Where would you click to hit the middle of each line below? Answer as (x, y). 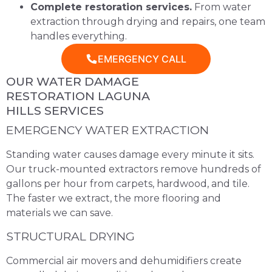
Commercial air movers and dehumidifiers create (124, 261)
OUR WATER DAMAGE (73, 81)
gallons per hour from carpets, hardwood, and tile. (128, 183)
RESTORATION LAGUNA (78, 96)
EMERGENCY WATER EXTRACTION (107, 130)
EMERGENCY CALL (142, 59)
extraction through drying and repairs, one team (148, 21)
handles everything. (79, 36)
